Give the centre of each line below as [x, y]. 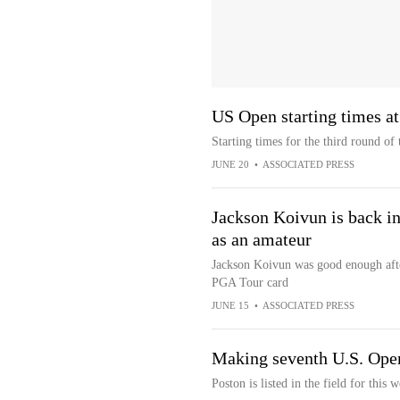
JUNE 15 [230, 305]
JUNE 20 [230, 164]
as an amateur [261, 239]
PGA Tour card [250, 283]
